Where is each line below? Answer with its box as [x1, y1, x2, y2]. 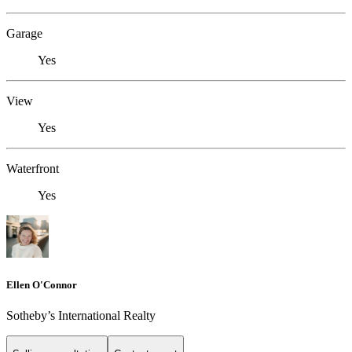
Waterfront [6, 162, 59, 176]
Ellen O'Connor [6, 278, 77, 291]
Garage [6, 27, 42, 41]
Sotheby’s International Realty [6, 308, 156, 322]
